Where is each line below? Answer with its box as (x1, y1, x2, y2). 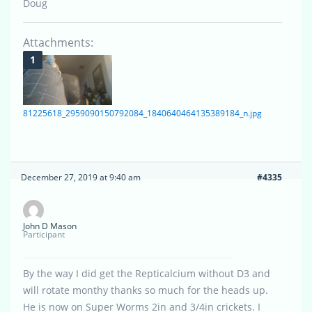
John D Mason (23, 220, 77, 233)
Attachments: (23, 35, 93, 51)
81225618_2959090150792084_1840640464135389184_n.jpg (23, 107, 262, 120)
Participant (23, 228, 65, 241)
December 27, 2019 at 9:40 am (21, 171, 141, 184)
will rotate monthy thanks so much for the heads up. (23, 283, 268, 297)
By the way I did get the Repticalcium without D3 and (23, 267, 270, 281)
